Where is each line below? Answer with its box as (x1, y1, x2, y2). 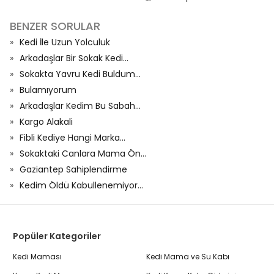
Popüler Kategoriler (13, 230, 101, 242)
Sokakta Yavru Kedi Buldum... (20, 68, 141, 80)
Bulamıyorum (20, 84, 76, 96)
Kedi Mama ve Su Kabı (146, 251, 229, 262)
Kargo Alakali (20, 116, 73, 128)
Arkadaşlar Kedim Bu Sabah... (20, 100, 141, 112)
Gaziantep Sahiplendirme (20, 163, 127, 176)
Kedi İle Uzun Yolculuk (20, 36, 110, 48)
